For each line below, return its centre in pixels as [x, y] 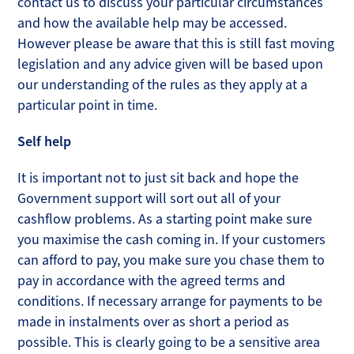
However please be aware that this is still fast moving [176, 43]
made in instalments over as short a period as [154, 322]
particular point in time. [88, 105]
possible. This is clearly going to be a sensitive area [169, 342]
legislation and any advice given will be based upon [171, 64]
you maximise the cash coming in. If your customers [172, 239]
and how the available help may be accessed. [153, 23]
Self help [45, 141]
